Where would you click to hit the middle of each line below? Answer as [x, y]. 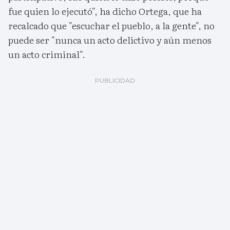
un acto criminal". [47, 54]
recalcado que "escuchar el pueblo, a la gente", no [111, 26]
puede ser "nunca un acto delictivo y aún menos [110, 40]
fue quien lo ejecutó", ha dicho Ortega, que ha [105, 11]
